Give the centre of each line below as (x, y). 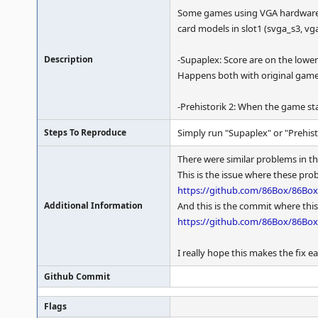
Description (68, 59)
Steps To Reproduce (85, 132)
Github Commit (77, 276)
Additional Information (93, 205)
